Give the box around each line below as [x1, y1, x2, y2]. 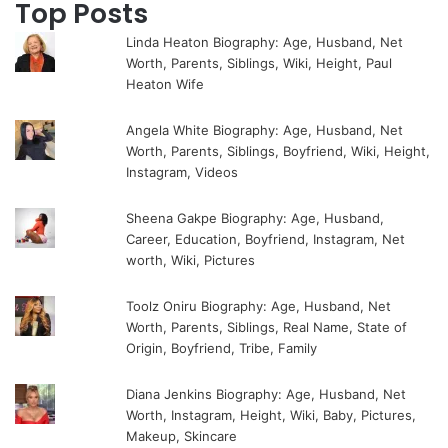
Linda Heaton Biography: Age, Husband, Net [126, 34, 404, 51]
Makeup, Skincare [126, 428, 238, 445]
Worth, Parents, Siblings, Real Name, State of [126, 319, 408, 336]
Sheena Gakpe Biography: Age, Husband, [126, 210, 385, 227]
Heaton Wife [126, 76, 205, 93]
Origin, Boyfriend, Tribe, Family [126, 340, 318, 357]
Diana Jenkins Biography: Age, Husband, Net [126, 386, 407, 403]
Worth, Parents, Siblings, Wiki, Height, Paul [126, 55, 393, 72]
